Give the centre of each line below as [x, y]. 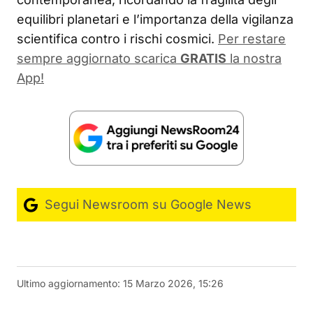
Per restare [252, 38]
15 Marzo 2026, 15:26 [173, 283]
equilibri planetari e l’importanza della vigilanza [155, 19]
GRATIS [203, 58]
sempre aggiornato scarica [99, 58]
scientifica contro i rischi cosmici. [116, 38]
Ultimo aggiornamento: [68, 283]
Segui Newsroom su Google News [146, 204]
